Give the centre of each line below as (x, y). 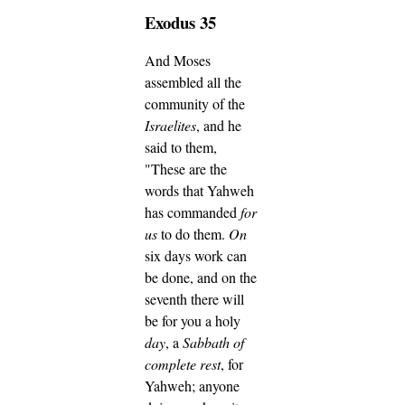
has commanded (193, 212)
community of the (195, 104)
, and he (219, 126)
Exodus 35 (180, 22)
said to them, (181, 147)
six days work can (196, 256)
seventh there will (194, 299)
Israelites (170, 126)
